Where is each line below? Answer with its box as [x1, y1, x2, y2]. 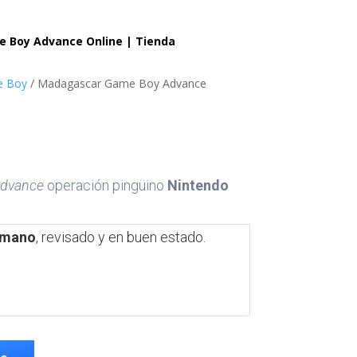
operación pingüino [43, 177, 167, 194]
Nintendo [167, 177, 229, 194]
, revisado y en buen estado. [35, 229, 206, 246]
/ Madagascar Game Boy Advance [26, 75, 206, 91]
